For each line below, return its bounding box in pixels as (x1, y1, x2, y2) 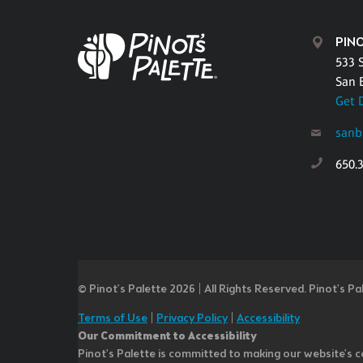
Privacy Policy (156, 311, 228, 327)
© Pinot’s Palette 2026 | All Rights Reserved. (78, 282, 306, 298)
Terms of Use (78, 311, 147, 327)
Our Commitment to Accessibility (78, 329, 257, 345)
